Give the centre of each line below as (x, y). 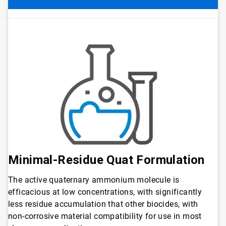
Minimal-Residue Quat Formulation (106, 160)
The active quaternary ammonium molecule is (94, 180)
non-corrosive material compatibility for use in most (105, 216)
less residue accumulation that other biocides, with (103, 204)
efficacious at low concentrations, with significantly (105, 192)
